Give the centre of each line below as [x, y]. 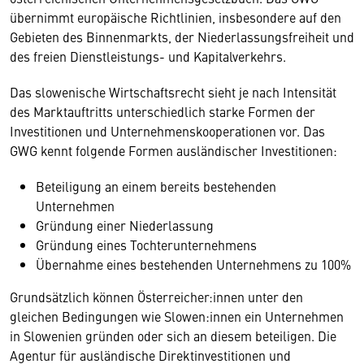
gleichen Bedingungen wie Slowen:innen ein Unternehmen [177, 316]
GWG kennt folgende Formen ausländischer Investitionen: [173, 150]
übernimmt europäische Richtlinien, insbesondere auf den [175, 17]
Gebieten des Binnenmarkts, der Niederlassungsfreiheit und [182, 36]
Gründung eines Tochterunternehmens [146, 244]
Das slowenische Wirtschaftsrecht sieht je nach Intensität [173, 91]
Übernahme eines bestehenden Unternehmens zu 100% [195, 264]
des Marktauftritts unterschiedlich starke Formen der [162, 111]
